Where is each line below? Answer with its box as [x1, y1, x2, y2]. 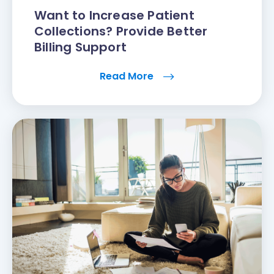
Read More [100, 69, 156, 84]
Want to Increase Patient [34, 7, 194, 24]
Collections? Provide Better [34, 23, 208, 40]
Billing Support [34, 39, 127, 56]
